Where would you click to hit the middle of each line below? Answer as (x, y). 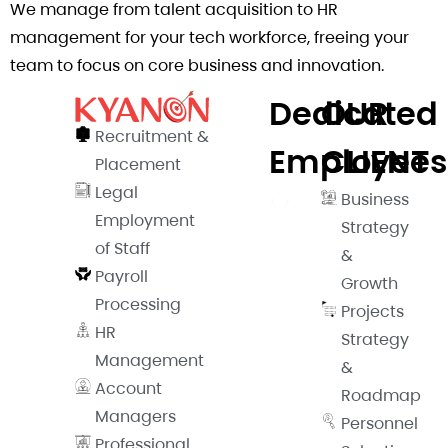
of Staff (122, 249)
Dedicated (353, 114)
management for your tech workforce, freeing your (209, 38)
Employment (145, 221)
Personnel (379, 424)
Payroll (121, 277)
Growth (369, 284)
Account (128, 389)
